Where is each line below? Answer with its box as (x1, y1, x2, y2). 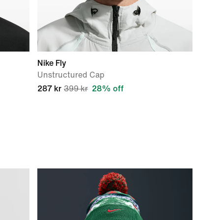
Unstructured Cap (37, 71, 105, 79)
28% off (92, 84, 124, 93)
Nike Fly (37, 59, 66, 67)
